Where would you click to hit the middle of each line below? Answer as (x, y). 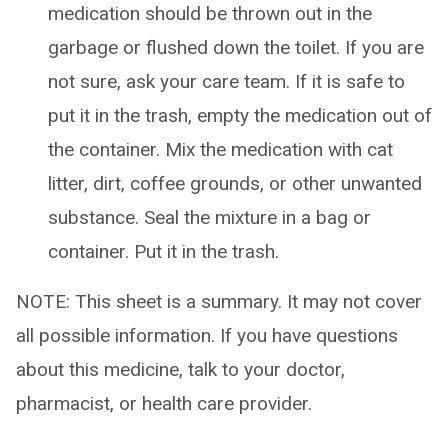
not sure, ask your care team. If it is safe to (226, 81)
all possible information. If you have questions (207, 335)
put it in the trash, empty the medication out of (240, 115)
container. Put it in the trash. (163, 251)
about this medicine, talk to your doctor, (180, 369)
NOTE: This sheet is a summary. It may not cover (219, 301)
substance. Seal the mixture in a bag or (209, 217)
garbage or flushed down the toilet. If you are (236, 47)
